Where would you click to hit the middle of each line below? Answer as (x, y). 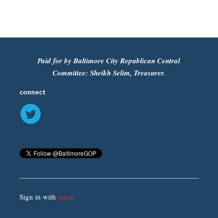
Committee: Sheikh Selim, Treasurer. (109, 73)
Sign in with (39, 197)
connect (33, 92)
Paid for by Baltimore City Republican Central (109, 61)
